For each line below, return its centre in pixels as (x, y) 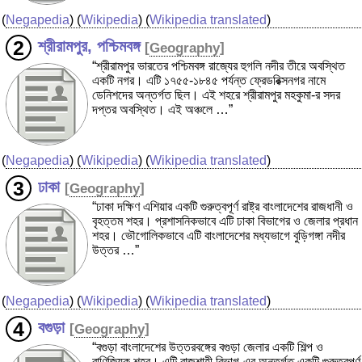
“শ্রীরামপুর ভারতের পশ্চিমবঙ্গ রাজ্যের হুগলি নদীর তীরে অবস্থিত (219, 66)
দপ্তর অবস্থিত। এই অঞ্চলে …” (162, 110)
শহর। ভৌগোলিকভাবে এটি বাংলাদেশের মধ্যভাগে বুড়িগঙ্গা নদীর (219, 236)
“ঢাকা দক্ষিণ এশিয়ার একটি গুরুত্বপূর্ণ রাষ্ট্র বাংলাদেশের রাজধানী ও (223, 207)
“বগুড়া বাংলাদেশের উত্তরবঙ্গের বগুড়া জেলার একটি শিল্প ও (208, 347)
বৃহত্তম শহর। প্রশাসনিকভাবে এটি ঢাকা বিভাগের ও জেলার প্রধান (225, 221)
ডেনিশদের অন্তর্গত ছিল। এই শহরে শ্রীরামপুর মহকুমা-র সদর (216, 95)
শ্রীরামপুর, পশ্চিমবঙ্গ (88, 46)
